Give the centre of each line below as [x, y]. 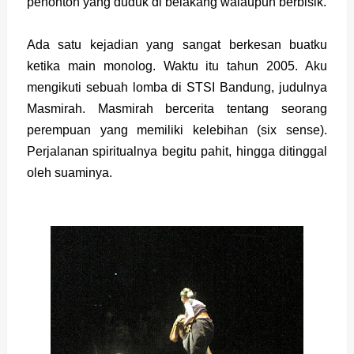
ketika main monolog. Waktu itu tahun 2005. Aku [177, 66]
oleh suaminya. [69, 173]
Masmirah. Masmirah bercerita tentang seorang [177, 109]
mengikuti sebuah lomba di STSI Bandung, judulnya [177, 87]
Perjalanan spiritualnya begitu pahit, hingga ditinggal [177, 151]
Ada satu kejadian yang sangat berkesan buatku [177, 45]
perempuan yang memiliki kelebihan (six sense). [177, 130]
